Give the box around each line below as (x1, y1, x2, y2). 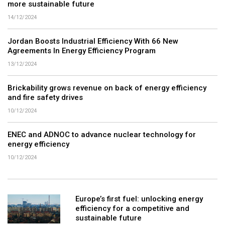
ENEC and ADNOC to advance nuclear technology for (8, 130, 196, 140)
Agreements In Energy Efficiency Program (8, 46, 156, 56)
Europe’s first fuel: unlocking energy (75, 194, 203, 204)
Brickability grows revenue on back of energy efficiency (8, 83, 206, 93)
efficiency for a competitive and (75, 204, 189, 213)
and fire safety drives (8, 93, 83, 102)
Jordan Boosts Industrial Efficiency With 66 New (8, 37, 178, 46)
